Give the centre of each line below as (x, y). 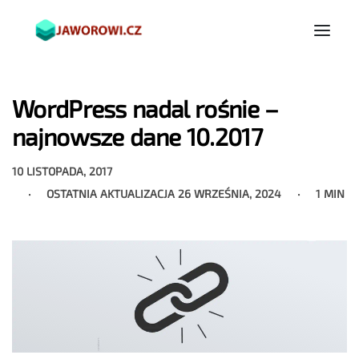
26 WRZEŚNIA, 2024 (230, 193)
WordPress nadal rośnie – (145, 109)
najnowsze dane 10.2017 (137, 137)
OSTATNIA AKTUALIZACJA (112, 193)
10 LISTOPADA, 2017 (63, 171)
